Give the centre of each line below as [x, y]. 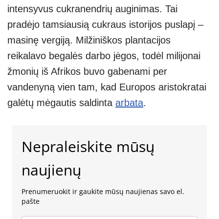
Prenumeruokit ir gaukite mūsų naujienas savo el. [103, 191]
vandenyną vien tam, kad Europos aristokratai [107, 87]
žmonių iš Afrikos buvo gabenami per [87, 71]
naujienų [51, 170]
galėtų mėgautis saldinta [61, 102]
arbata [129, 102]
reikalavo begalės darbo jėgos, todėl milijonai [104, 55]
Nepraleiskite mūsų [88, 146]
